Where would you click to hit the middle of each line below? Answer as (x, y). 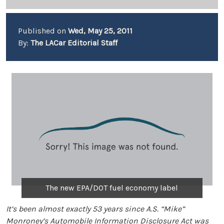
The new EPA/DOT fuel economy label (112, 187)
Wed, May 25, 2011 (100, 31)
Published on (43, 31)
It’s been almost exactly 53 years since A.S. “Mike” (95, 208)
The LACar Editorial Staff (74, 43)
